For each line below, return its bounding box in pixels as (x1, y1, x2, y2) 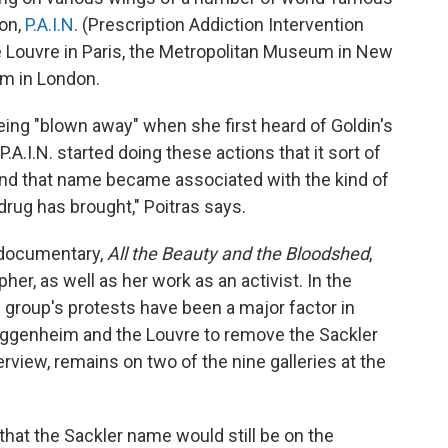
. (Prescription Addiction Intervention (74, 13, 364, 35)
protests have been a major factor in (68, 296, 355, 318)
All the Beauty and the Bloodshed (103, 242, 369, 264)
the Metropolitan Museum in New (129, 40, 393, 62)
